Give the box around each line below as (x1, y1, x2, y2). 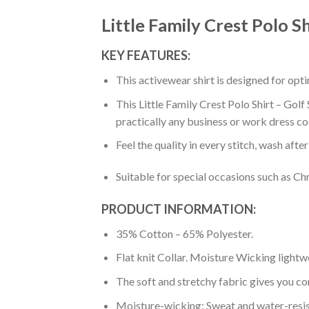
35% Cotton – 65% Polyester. (115, 226, 253, 240)
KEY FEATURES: (101, 48, 190, 63)
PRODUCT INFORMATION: (101, 201, 256, 217)
